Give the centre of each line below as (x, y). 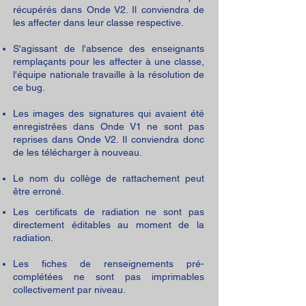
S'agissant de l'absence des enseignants (109, 48)
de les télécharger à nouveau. (78, 152)
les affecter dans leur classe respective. (98, 23)
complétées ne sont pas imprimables (109, 277)
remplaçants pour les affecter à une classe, (109, 61)
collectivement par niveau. (69, 290)
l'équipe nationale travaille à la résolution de (109, 74)
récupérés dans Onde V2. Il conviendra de (109, 10)
